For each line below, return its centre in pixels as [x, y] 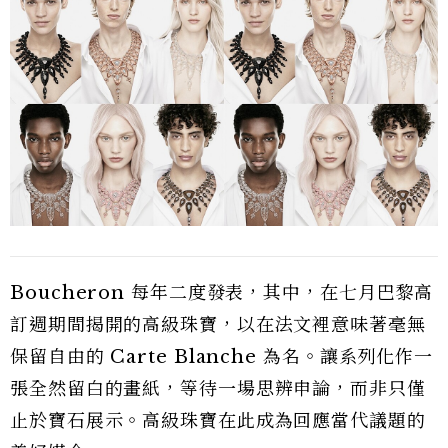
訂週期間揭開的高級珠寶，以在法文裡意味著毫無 [218, 324]
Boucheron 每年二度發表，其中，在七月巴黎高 [222, 292]
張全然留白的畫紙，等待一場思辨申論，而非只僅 [218, 388]
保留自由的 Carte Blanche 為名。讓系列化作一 [222, 356]
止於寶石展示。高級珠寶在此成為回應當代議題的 [218, 420]
